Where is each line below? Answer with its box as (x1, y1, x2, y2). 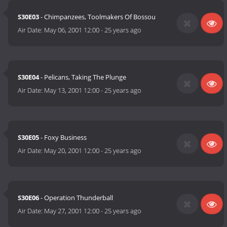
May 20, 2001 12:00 (44, 146, 100, 156)
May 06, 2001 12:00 (44, 25, 100, 35)
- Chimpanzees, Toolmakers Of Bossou (39, 12, 156, 22)
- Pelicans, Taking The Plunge (39, 72, 127, 82)
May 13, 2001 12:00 (44, 86, 100, 95)
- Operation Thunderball (39, 193, 113, 203)
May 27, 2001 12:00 (44, 206, 100, 216)
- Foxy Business (39, 133, 87, 142)
